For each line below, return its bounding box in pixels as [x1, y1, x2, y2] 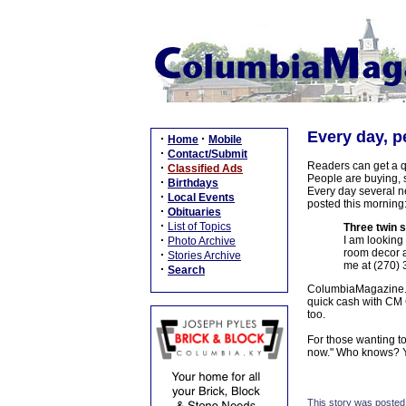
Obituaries [168, 206, 221, 218]
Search [168, 264, 205, 276]
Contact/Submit [168, 148, 247, 160]
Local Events [168, 191, 235, 204]
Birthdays [168, 177, 218, 189]
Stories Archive [168, 249, 241, 262]
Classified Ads [168, 162, 243, 175]
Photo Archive [168, 235, 236, 247]
